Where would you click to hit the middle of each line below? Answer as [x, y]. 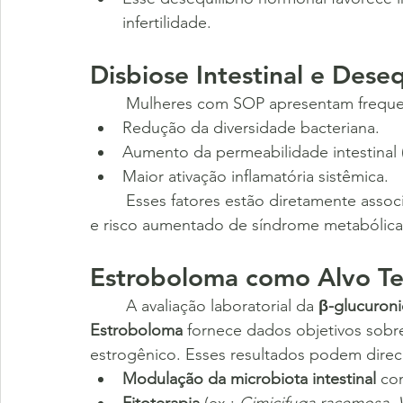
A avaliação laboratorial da [222, 305]
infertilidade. [167, 22]
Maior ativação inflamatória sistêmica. [255, 176]
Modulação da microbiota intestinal [249, 378]
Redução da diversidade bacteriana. [251, 127]
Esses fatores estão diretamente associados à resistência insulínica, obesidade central [108, 200]
